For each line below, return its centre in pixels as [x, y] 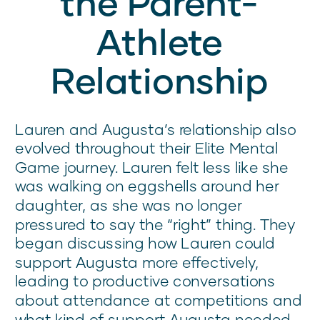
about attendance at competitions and [159, 300]
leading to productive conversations [145, 281]
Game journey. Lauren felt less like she [152, 167]
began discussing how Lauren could [145, 243]
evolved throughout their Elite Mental [147, 148]
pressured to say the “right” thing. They [155, 224]
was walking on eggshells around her [147, 186]
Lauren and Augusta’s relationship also [156, 129]
